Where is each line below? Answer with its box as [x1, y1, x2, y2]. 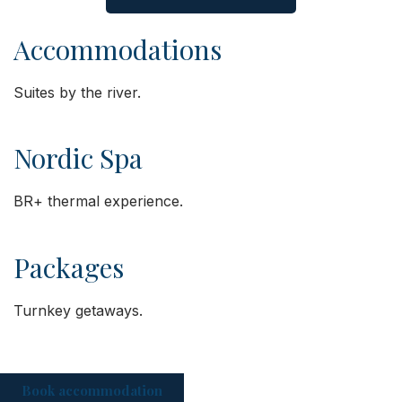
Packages [13, 249, 124, 285]
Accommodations [13, 31, 222, 67]
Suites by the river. [13, 83, 141, 101]
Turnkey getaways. [13, 301, 143, 319]
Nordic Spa [13, 140, 143, 177]
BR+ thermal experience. [13, 192, 183, 211]
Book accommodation [22, 380, 162, 399]
